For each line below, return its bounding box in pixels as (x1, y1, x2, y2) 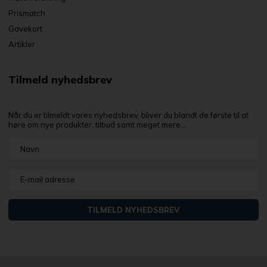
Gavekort (8, 24, 43, 33)
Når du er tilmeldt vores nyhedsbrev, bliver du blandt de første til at (8, 110, 249, 120)
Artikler (8, 39, 36, 49)
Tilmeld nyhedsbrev (8, 73, 113, 86)
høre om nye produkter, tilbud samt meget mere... (8, 120, 187, 129)
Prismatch (8, 8, 46, 18)
